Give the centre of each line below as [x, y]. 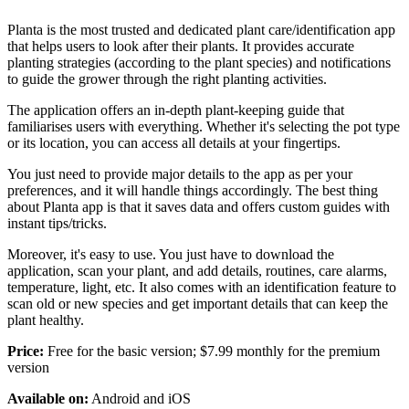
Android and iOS [140, 398]
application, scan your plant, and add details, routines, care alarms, [197, 270]
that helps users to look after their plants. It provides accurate [181, 46]
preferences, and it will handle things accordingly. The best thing [193, 190]
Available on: [48, 398]
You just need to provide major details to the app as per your [180, 173]
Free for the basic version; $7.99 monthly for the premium [212, 351]
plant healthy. [46, 320]
